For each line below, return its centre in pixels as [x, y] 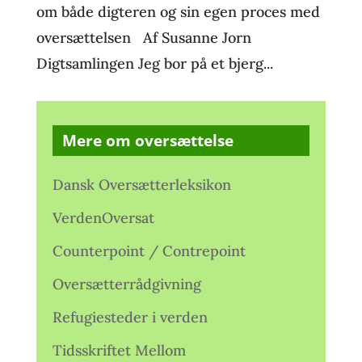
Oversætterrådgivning [126, 284]
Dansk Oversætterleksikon [141, 185]
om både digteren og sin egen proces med [178, 12]
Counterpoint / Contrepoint [149, 251]
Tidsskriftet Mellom [119, 350]
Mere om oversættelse [147, 141]
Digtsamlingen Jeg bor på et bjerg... [154, 63]
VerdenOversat [103, 218]
